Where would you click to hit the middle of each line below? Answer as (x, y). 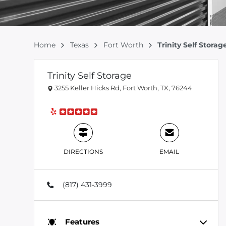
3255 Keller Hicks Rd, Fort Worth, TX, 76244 (123, 88)
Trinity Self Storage (90, 76)
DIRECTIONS (83, 152)
